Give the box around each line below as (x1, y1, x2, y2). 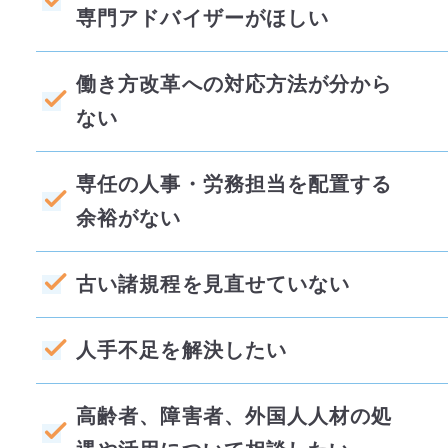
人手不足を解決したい (76, 339, 287, 362)
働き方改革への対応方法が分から (76, 73, 392, 96)
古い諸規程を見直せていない (76, 273, 350, 296)
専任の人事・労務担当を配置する (76, 173, 392, 196)
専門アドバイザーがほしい (76, 7, 329, 30)
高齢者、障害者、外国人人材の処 (76, 405, 392, 428)
